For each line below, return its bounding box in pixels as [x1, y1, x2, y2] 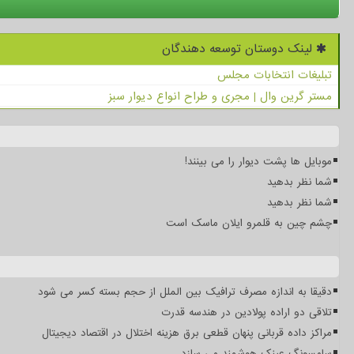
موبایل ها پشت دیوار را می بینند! [185, 153, 332, 169]
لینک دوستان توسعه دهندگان [162, 39, 316, 58]
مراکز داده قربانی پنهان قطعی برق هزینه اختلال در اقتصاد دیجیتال [42, 325, 332, 341]
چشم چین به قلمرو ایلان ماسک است [166, 215, 332, 231]
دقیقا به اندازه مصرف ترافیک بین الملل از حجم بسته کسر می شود [38, 284, 332, 299]
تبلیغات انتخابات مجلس [217, 66, 332, 84]
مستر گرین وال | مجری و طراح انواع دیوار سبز [108, 87, 332, 105]
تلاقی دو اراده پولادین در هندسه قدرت [161, 304, 332, 320]
